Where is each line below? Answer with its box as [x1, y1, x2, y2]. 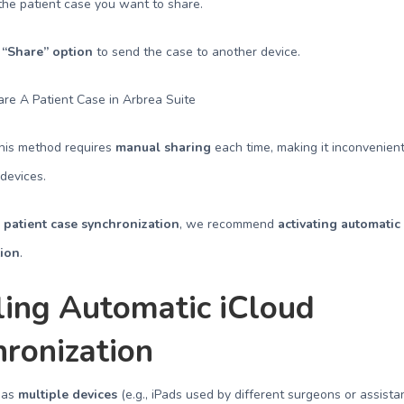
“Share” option [2, 43, 94, 60]
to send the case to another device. [93, 43, 301, 60]
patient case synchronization [4, 216, 180, 233]
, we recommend [179, 216, 279, 233]
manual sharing [115, 139, 212, 156]
